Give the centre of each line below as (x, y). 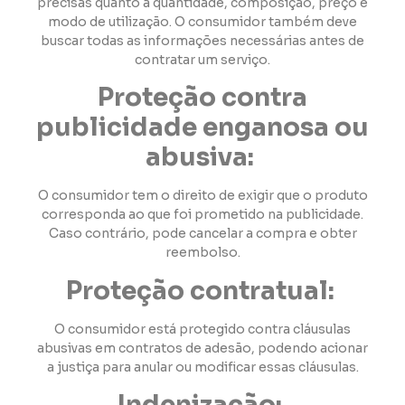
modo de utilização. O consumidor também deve (202, 21)
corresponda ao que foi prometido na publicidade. (202, 215)
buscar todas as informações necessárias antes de (202, 40)
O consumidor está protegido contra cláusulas (202, 329)
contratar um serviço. (202, 59)
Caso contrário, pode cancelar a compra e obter (202, 234)
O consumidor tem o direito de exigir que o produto (202, 196)
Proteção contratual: (202, 290)
